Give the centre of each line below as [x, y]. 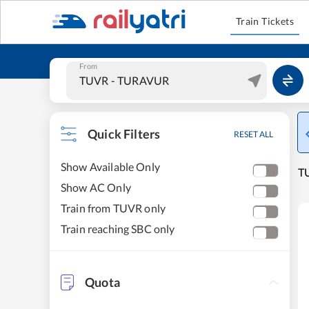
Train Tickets [265, 21]
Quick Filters [124, 134]
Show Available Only [110, 167]
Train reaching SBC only [118, 229]
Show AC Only [96, 187]
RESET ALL [253, 134]
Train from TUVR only [113, 208]
